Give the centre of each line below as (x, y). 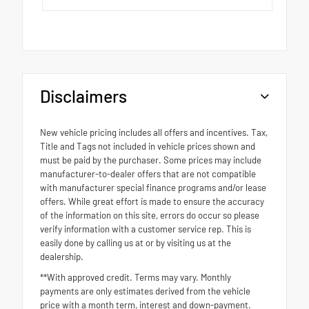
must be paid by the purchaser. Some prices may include (151, 160)
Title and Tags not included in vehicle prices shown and (148, 146)
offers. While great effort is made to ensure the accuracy (152, 201)
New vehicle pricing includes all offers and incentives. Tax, (154, 132)
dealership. (62, 256)
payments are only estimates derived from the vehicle (145, 291)
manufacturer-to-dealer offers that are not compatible (148, 173)
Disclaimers (83, 96)
